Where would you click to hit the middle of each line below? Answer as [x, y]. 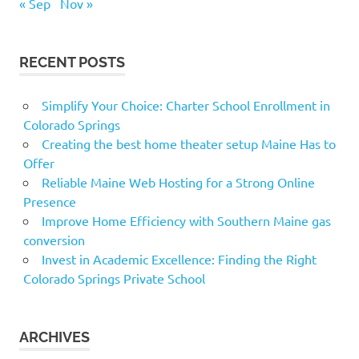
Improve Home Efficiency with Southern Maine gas [186, 220]
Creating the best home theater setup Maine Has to [188, 143]
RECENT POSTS [72, 62]
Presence [49, 201]
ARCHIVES [54, 337]
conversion [54, 239]
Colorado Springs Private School [114, 278]
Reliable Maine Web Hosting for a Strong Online [178, 182]
